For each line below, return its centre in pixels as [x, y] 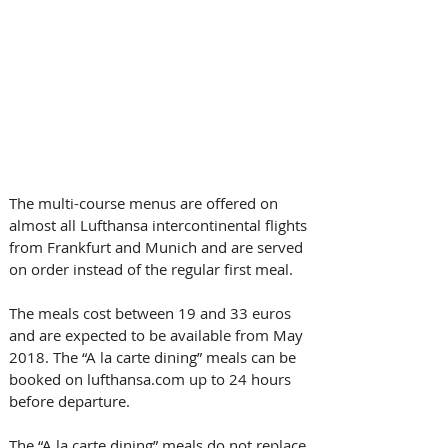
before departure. [69, 400]
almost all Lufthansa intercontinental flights [160, 224]
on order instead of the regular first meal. [153, 268]
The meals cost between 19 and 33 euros [152, 312]
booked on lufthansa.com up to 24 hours [152, 378]
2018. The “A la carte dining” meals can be [154, 356]
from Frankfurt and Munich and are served [158, 246]
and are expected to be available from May [158, 334]
